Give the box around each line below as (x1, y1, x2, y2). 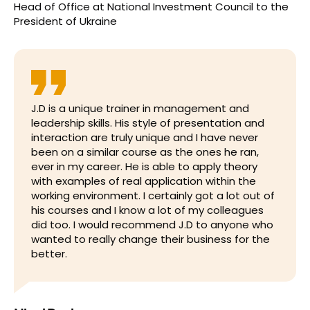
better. (31, 246, 67, 261)
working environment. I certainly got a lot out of (31, 188, 275, 203)
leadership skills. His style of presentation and (31, 116, 264, 130)
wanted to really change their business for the (31, 232, 270, 246)
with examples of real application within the (31, 174, 256, 188)
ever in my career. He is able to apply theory (31, 159, 257, 174)
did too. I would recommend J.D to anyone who (31, 217, 273, 232)
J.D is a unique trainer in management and (31, 101, 249, 116)
